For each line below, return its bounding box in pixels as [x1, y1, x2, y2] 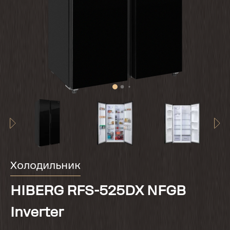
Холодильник [10, 161, 81, 171]
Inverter [10, 206, 64, 220]
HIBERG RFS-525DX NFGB [10, 185, 186, 199]
